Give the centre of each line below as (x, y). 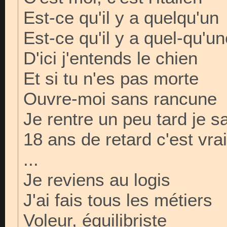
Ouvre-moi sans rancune (120, 99)
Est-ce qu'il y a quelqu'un (121, 17)
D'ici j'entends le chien (110, 58)
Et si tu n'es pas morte (111, 78)
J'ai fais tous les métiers (118, 200)
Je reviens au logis (97, 180)
